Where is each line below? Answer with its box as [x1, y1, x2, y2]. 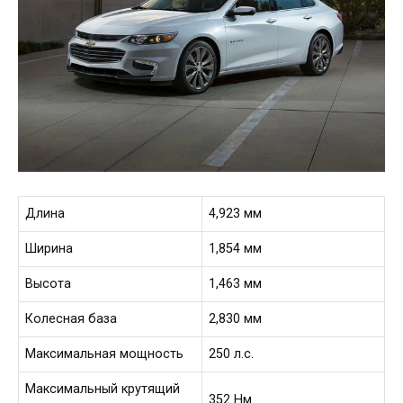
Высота [25, 276, 72, 292]
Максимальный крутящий [25, 381, 181, 398]
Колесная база [25, 311, 118, 327]
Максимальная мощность [25, 346, 184, 363]
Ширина [25, 241, 74, 257]
